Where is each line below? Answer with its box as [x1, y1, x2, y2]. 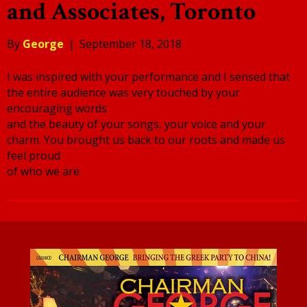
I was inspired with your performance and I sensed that [7, 69, 290, 85]
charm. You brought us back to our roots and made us [7, 132, 285, 148]
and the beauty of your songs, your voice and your [7, 116, 266, 132]
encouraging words [7, 101, 107, 116]
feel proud [7, 148, 60, 164]
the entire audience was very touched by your [7, 85, 240, 101]
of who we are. [7, 164, 82, 180]
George [23, 36, 64, 52]
